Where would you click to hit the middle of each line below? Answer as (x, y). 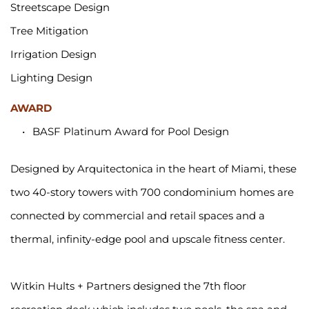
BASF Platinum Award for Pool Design (131, 132)
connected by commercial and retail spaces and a (138, 216)
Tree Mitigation (49, 31)
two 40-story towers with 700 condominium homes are (152, 192)
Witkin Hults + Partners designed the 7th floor (128, 286)
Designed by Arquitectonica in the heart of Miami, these (153, 169)
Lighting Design (53, 78)
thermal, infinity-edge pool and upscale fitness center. (148, 239)
